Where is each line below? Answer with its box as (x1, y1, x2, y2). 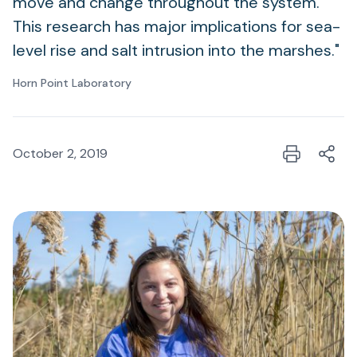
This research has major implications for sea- (13, 16, 340, 37)
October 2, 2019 (13, 145, 108, 162)
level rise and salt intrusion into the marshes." (13, 40, 339, 61)
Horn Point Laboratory (13, 76, 131, 90)
